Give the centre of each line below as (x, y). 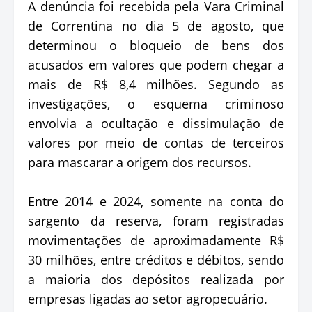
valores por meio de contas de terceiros (156, 142)
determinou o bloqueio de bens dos (156, 45)
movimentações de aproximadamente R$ (156, 240)
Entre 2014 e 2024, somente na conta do (156, 201)
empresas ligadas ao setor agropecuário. (148, 298)
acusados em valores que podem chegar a (156, 64)
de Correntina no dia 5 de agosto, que (156, 25)
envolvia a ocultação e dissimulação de (156, 123)
